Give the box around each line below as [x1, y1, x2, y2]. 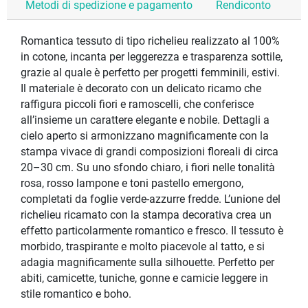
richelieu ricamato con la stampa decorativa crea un [21, 209, 272, 222]
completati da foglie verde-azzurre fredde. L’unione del [21, 193, 280, 206]
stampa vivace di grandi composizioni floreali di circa [21, 146, 278, 159]
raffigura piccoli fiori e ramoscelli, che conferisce [21, 98, 254, 111]
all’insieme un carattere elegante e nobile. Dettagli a [21, 114, 269, 127]
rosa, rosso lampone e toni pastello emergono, [21, 177, 243, 190]
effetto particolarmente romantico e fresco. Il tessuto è [21, 225, 283, 238]
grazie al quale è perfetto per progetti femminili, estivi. [21, 67, 280, 80]
